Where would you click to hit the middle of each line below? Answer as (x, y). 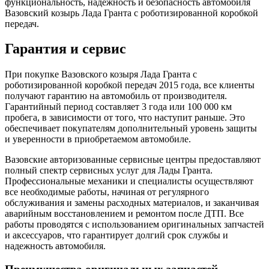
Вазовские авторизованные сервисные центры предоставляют (133, 160)
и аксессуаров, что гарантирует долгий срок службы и (116, 235)
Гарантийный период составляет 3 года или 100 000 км (118, 107)
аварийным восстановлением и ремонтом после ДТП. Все (124, 214)
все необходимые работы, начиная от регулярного (107, 192)
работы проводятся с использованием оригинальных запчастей (134, 225)
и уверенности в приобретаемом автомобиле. (98, 139)
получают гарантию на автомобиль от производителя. (116, 96)
